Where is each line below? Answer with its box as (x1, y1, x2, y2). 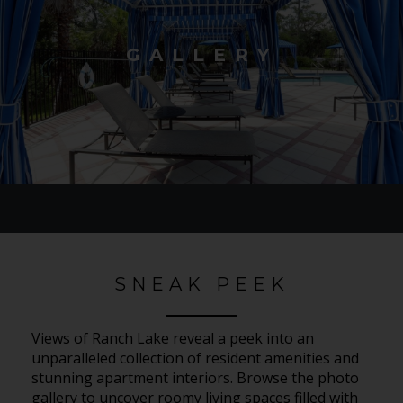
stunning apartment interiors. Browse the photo (31, 367, 359, 388)
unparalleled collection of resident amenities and (31, 347, 359, 368)
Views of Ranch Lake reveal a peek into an (31, 327, 314, 348)
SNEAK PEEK (113, 273, 290, 296)
